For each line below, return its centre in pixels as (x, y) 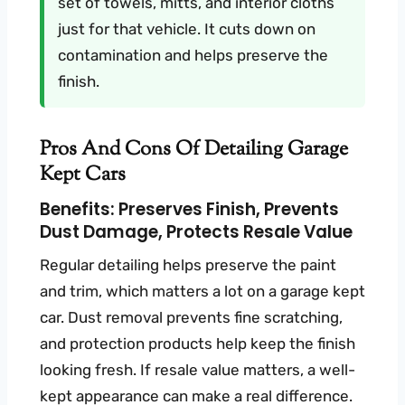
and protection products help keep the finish (198, 343)
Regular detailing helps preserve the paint (188, 264)
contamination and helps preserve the (193, 55)
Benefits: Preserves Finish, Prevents (189, 210)
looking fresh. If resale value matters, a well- (198, 369)
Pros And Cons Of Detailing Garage (194, 151)
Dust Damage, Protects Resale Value (196, 232)
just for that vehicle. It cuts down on (187, 28)
